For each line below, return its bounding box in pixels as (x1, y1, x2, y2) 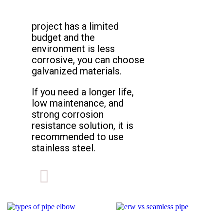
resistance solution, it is (32, 119, 133, 131)
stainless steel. (32, 142, 95, 154)
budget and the (32, 31, 95, 43)
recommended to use (32, 130, 124, 143)
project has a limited (32, 20, 119, 32)
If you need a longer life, (32, 86, 134, 98)
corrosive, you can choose (32, 54, 145, 66)
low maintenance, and (32, 97, 124, 109)
